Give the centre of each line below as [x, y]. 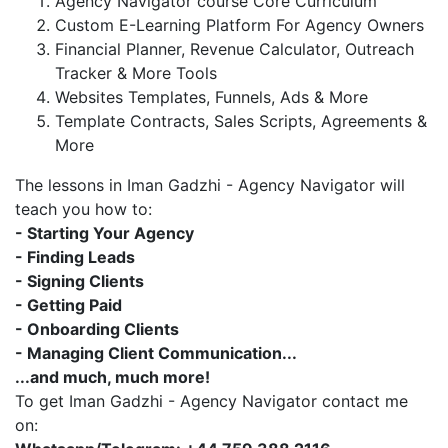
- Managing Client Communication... [156, 353]
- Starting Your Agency [104, 233]
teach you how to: [83, 209]
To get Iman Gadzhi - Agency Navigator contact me [211, 401]
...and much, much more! [112, 377]
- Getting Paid [68, 305]
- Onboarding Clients [97, 329]
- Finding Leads [75, 257]
